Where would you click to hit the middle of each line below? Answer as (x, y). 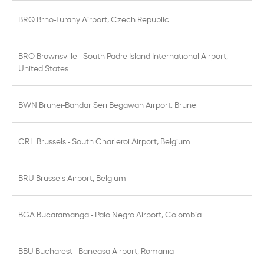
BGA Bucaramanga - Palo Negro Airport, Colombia (110, 214)
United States (43, 67)
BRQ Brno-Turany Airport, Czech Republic (94, 19)
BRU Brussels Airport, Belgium (72, 177)
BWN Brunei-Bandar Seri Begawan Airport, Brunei (108, 104)
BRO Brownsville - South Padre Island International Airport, (123, 55)
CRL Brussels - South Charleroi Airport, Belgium (104, 141)
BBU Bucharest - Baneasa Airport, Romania (96, 250)
